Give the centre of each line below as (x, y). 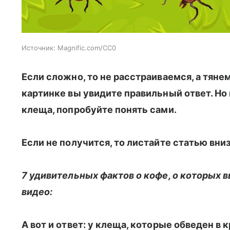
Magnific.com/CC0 (87, 48)
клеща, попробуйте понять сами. (99, 110)
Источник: (39, 48)
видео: (37, 192)
